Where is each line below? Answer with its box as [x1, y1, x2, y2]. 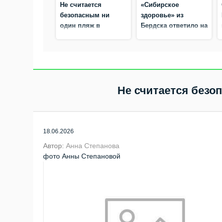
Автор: [43, 142, 66, 150]
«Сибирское [141, 1, 179, 8]
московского [141, 43, 182, 50]
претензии [141, 32, 174, 40]
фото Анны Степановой [43, 152, 121, 160]
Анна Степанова [66, 142, 120, 150]
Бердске [60, 32, 87, 40]
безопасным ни [60, 11, 110, 19]
